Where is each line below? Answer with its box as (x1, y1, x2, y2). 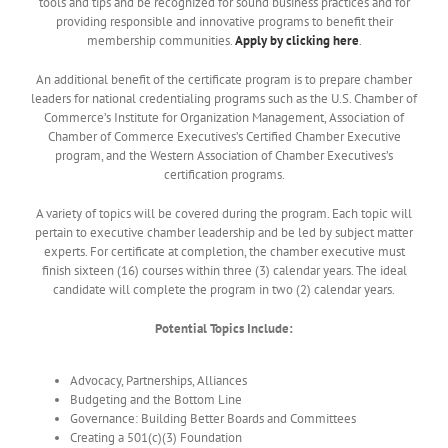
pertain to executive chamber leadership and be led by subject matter (35, 224, 413, 242)
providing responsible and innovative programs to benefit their (55, 13, 393, 31)
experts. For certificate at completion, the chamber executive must (43, 243, 405, 261)
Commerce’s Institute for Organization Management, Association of (44, 109, 404, 127)
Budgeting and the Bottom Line (69, 391, 242, 409)
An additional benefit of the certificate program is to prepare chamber (36, 71, 412, 89)
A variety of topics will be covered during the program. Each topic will (36, 205, 412, 223)
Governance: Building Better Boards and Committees (69, 410, 356, 428)
